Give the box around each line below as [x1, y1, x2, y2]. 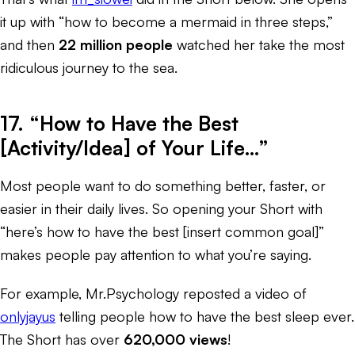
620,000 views [124, 330, 227, 348]
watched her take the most [173, 35, 345, 53]
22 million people [59, 35, 173, 53]
